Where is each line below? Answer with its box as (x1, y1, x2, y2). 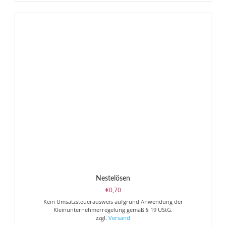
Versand (108, 214, 130, 222)
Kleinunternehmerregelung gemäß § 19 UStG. (53, 206, 173, 214)
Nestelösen (96, 175, 130, 183)
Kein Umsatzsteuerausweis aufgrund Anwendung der (43, 198, 183, 206)
